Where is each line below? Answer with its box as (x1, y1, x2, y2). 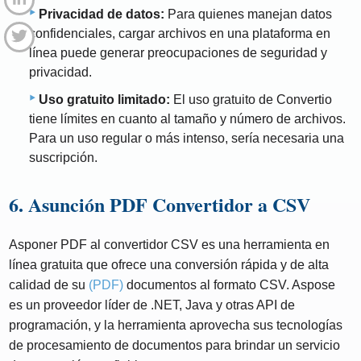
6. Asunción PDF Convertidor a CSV (9, 189, 311, 218)
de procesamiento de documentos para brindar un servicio (9, 338, 341, 352)
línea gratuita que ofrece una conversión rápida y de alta (9, 257, 330, 272)
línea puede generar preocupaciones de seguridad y (29, 45, 327, 60)
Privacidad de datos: (39, 6, 164, 21)
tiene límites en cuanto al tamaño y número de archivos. (29, 111, 346, 126)
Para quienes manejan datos (164, 6, 332, 21)
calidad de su (9, 277, 89, 292)
